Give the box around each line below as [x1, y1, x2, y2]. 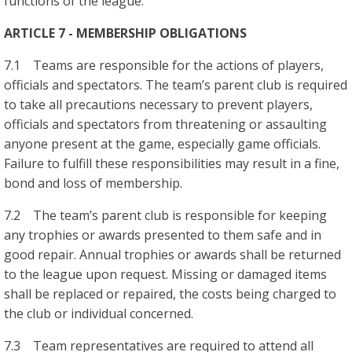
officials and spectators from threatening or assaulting [4, 115, 327, 133]
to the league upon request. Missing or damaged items [4, 265, 327, 283]
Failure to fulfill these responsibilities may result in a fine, [4, 154, 339, 172]
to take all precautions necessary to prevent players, [4, 95, 313, 113]
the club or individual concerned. [4, 304, 193, 322]
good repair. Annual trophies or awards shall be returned [4, 245, 341, 263]
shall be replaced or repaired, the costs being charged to [4, 284, 336, 302]
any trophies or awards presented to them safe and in [4, 225, 321, 244]
